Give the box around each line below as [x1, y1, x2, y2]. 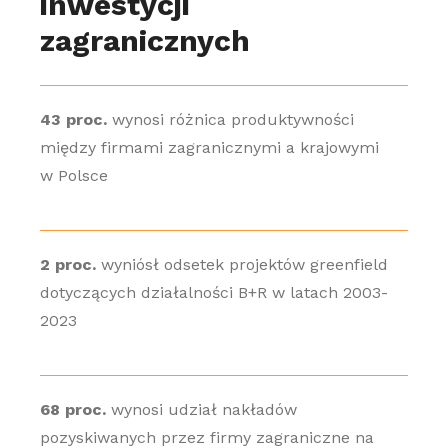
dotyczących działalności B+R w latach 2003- [39, 283, 388, 302]
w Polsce [39, 166, 108, 185]
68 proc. [39, 400, 106, 419]
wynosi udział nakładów [105, 400, 297, 419]
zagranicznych [39, 23, 250, 58]
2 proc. [39, 255, 96, 274]
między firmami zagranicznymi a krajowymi [39, 138, 379, 157]
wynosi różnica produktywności [106, 110, 354, 129]
